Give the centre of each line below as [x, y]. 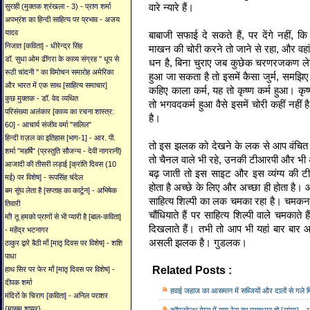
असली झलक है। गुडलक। [198, 243]
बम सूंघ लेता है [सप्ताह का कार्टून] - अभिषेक [61, 191]
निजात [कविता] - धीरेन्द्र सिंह [44, 46]
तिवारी [12, 204]
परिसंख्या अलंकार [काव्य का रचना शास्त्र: [60, 112]
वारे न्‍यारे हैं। [171, 7]
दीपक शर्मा [18, 283]
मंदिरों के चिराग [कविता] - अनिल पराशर [56, 296]
